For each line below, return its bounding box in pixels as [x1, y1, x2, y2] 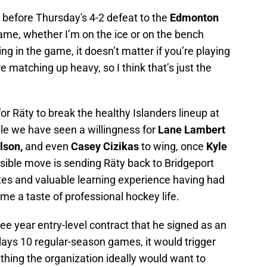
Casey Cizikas [71, 140, 139, 153]
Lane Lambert [158, 123, 225, 136]
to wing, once [139, 140, 206, 153]
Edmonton [170, 11, 219, 24]
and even [25, 140, 71, 153]
